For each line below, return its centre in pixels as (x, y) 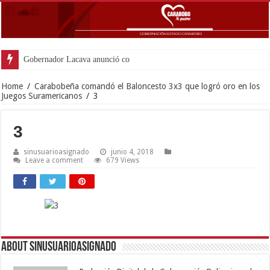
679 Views (123, 160)
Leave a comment (55, 160)
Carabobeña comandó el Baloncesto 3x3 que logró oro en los (147, 86)
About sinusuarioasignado (59, 247)
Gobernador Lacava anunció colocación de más (104, 59)
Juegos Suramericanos (42, 96)
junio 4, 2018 (133, 152)
